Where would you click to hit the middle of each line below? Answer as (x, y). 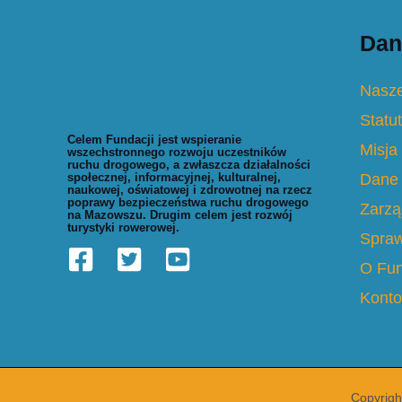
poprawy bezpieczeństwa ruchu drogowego (188, 203)
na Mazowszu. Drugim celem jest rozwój (180, 215)
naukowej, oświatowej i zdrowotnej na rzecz (190, 190)
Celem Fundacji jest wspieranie (154, 140)
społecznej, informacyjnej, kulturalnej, (174, 178)
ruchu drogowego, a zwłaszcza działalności (189, 165)
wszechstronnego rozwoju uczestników (177, 153)
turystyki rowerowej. (123, 228)
